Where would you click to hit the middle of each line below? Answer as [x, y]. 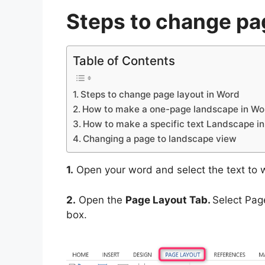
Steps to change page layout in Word [160, 95]
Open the [101, 200]
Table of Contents [124, 61]
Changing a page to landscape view [160, 139]
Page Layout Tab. [169, 200]
